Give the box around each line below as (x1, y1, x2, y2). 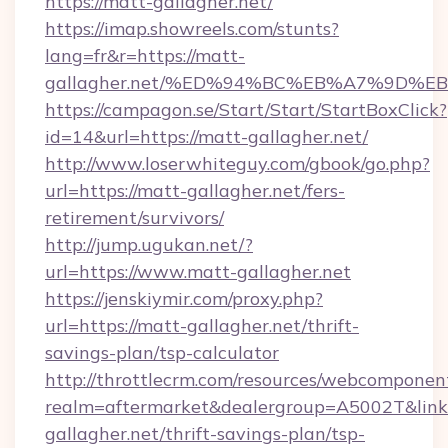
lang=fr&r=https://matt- (45, 44, 245, 67)
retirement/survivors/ (45, 206, 224, 229)
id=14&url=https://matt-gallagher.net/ (45, 125, 368, 148)
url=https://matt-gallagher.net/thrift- (45, 314, 359, 337)
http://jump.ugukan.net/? (45, 233, 253, 256)
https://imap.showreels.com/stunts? (45, 17, 339, 40)
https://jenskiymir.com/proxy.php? (45, 287, 323, 310)
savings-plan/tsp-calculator (45, 341, 279, 364)
